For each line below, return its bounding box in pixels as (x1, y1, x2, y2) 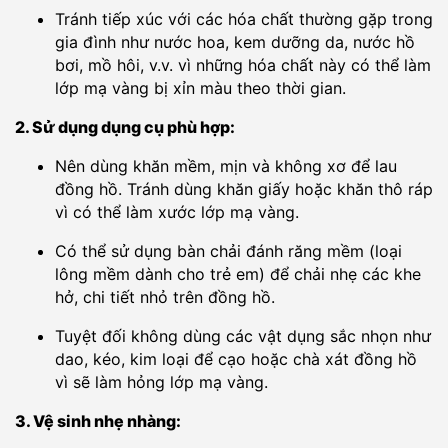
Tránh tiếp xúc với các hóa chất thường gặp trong (55, 9, 433, 30)
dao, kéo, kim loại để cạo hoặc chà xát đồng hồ (55, 349, 417, 370)
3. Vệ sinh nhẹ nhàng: (15, 411, 181, 432)
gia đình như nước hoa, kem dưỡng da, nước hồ (55, 32, 415, 53)
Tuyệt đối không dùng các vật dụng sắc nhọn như (55, 326, 431, 347)
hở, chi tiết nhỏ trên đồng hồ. (55, 287, 275, 308)
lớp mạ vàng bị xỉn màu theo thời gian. (55, 78, 346, 99)
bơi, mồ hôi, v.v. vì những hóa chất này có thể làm (55, 55, 431, 76)
